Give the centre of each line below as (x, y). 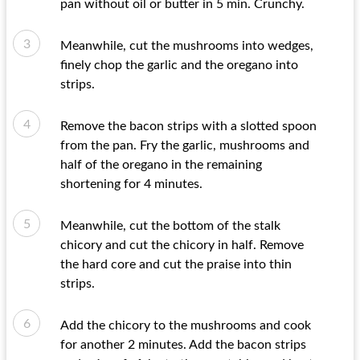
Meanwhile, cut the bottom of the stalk (170, 226)
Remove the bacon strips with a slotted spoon (188, 126)
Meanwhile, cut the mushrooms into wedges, (187, 46)
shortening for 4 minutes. (131, 184)
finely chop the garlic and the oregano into (179, 65)
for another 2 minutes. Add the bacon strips (183, 345)
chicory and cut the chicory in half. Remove (182, 245)
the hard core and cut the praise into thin (176, 264)
